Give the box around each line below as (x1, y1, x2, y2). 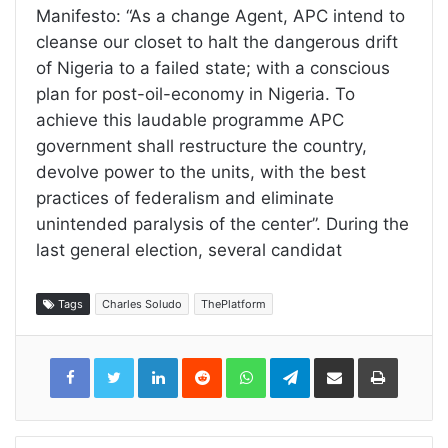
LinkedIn (177, 354, 230, 371)
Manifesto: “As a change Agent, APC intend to (36, 6, 405, 27)
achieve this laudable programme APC (36, 110, 344, 131)
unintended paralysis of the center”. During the (36, 214, 409, 235)
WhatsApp (265, 354, 330, 371)
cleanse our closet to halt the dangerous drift (36, 32, 398, 53)
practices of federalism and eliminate (36, 188, 334, 209)
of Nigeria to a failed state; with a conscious (36, 58, 390, 79)
